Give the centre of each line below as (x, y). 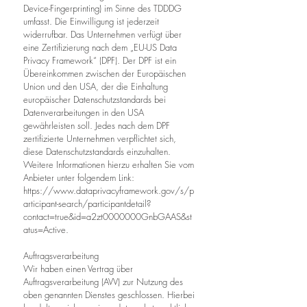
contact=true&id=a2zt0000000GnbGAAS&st (108, 217)
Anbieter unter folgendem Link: (79, 177)
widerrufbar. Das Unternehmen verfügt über (102, 34)
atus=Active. (46, 230)
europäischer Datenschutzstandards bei (95, 99)
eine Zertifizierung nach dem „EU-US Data (100, 47)
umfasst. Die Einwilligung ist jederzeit (91, 21)
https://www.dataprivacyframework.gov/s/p (109, 191)
